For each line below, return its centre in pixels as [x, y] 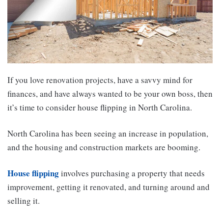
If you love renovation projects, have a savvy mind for [100, 80]
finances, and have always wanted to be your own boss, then [110, 94]
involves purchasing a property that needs [132, 173]
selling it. [24, 201]
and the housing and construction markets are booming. [104, 147]
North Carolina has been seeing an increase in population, [108, 134]
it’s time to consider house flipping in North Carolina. [100, 108]
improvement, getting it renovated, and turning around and [109, 187]
